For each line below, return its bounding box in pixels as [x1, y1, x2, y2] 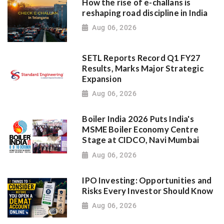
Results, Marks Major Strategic [82, 63, 203, 73]
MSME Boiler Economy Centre [82, 124, 199, 135]
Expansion [82, 73, 121, 84]
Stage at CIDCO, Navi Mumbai [82, 135, 199, 145]
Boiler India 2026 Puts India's [82, 114, 194, 124]
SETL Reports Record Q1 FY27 [82, 52, 201, 63]
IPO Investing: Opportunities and [82, 175, 212, 185]
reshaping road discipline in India [82, 7, 208, 18]
